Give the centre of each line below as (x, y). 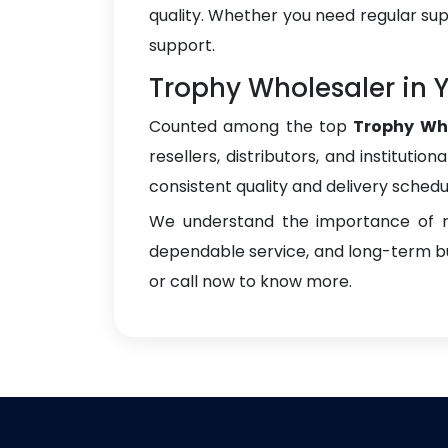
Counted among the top (251, 126)
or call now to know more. (250, 281)
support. (182, 45)
